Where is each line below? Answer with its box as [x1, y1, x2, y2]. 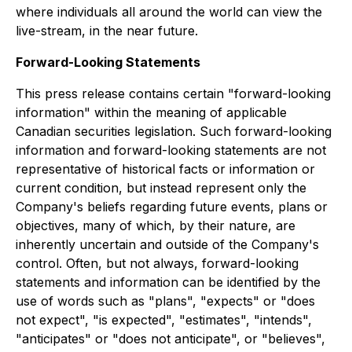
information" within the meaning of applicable [16, 104, 287, 120]
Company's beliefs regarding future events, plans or [16, 199, 328, 214]
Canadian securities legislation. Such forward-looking [16, 123, 332, 139]
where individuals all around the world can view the [16, 4, 322, 20]
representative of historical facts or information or [16, 161, 315, 177]
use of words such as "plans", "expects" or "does [16, 293, 315, 309]
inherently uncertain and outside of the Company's [16, 236, 319, 252]
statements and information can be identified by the [16, 274, 321, 290]
